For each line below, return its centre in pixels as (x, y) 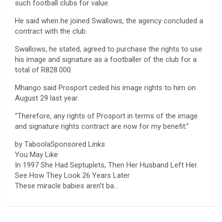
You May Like (36, 155)
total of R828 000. (44, 70)
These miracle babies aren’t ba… (67, 186)
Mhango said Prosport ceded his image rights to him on (105, 88)
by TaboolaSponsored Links (60, 144)
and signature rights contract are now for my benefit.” (102, 127)
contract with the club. (51, 31)
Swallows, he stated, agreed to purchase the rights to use (109, 49)
